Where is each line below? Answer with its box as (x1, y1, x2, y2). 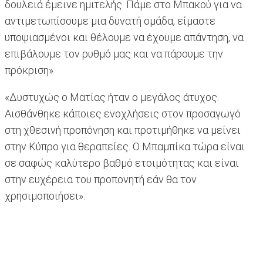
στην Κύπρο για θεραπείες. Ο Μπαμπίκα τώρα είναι (5, 140, 245, 153)
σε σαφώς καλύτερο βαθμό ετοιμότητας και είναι (5, 157, 239, 170)
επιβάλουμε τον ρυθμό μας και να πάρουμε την (5, 48, 223, 60)
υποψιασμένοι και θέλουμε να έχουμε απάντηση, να (5, 31, 244, 44)
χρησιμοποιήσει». (5, 190, 85, 203)
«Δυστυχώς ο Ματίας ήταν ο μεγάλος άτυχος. (5, 91, 219, 104)
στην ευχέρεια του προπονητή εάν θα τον (5, 173, 197, 186)
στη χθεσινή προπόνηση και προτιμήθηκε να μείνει (5, 124, 241, 137)
